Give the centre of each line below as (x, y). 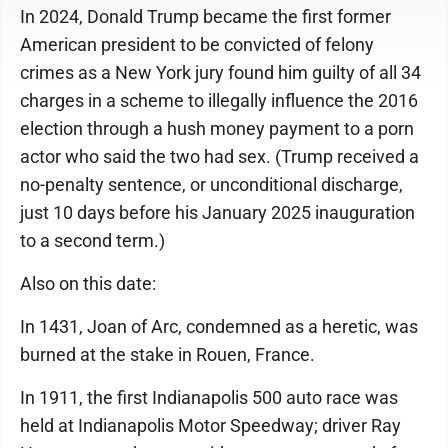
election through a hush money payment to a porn (217, 128)
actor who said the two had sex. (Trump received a (219, 156)
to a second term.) (92, 240)
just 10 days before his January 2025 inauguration (217, 212)
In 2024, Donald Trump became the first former (205, 16)
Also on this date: (88, 283)
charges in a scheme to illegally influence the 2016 (219, 100)
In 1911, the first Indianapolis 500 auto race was (209, 397)
